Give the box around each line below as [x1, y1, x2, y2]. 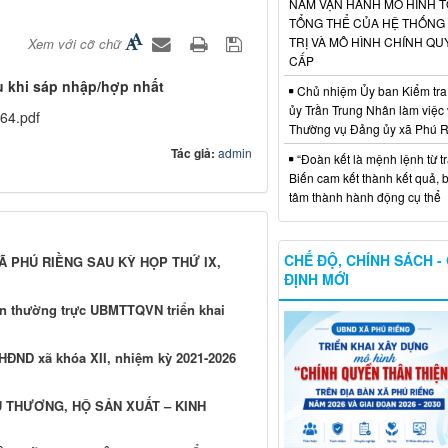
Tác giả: [170, 144, 218, 163]
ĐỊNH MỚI [283, 268, 349, 289]
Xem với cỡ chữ [27, 34, 121, 54]
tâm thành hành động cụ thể [288, 187, 441, 205]
